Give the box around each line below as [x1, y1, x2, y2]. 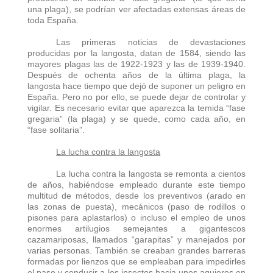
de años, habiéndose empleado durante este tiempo [27, 179, 246, 190]
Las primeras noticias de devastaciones [56, 37, 246, 47]
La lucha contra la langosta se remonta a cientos [56, 168, 246, 179]
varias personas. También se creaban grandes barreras [27, 245, 246, 255]
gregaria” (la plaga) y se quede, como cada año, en [27, 113, 246, 124]
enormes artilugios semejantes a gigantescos [27, 223, 246, 233]
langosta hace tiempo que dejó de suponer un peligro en [27, 80, 246, 91]
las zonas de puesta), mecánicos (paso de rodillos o [27, 201, 246, 211]
